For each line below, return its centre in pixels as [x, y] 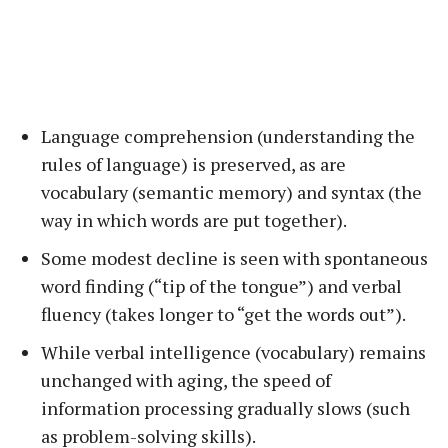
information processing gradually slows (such [225, 408]
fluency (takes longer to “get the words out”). [223, 314]
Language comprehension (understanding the [228, 136]
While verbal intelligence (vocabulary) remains [233, 352]
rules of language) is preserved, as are [193, 164]
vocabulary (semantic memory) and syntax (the [231, 192]
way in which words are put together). [194, 220]
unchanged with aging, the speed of [186, 380]
